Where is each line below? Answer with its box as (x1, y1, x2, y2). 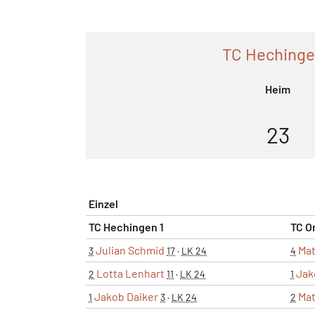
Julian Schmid (96, 243, 165, 257)
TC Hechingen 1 (89, 219, 164, 233)
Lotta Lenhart (96, 266, 165, 280)
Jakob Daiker (94, 289, 158, 303)
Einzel (89, 196, 118, 210)
